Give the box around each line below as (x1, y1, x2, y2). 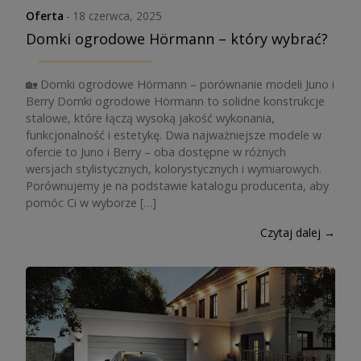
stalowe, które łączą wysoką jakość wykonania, (26, 110, 275, 126)
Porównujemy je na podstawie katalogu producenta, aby (26, 178, 329, 193)
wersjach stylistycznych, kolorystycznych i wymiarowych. (26, 161, 322, 176)
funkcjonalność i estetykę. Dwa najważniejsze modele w (26, 127, 322, 143)
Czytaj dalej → (260, 225, 335, 240)
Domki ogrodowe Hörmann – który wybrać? (26, 29, 328, 48)
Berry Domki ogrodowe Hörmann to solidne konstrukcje (26, 93, 325, 109)
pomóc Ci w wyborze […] (26, 195, 156, 210)
